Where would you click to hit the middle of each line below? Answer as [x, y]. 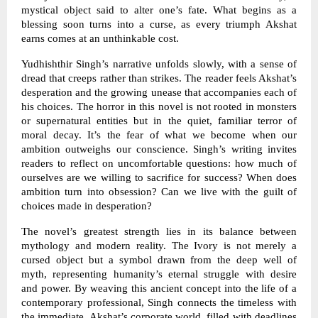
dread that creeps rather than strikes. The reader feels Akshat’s [159, 78]
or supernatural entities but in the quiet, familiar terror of [159, 120]
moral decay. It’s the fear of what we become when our [159, 135]
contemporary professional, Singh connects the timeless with [159, 302]
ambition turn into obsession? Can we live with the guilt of [159, 191]
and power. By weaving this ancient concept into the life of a [159, 288]
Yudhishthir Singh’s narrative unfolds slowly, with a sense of [159, 64]
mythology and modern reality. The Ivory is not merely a [159, 245]
